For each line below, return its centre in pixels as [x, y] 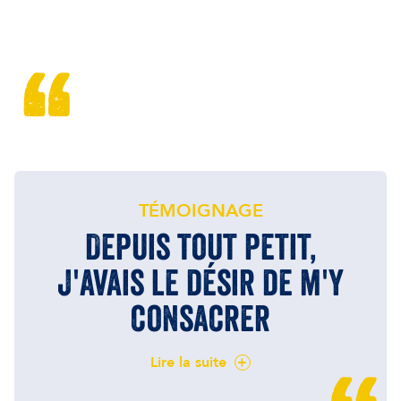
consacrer [200, 319]
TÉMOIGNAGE [200, 211]
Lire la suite [188, 362]
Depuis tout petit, [200, 247]
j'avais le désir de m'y [200, 283]
